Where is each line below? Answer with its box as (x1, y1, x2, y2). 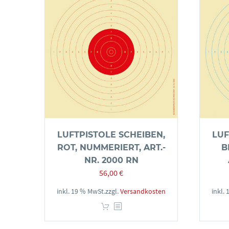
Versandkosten (120, 187, 166, 196)
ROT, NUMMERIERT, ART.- (57, 143, 166, 152)
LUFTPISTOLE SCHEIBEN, (57, 130, 165, 140)
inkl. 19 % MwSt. (57, 187, 105, 196)
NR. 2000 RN (84, 155, 139, 165)
